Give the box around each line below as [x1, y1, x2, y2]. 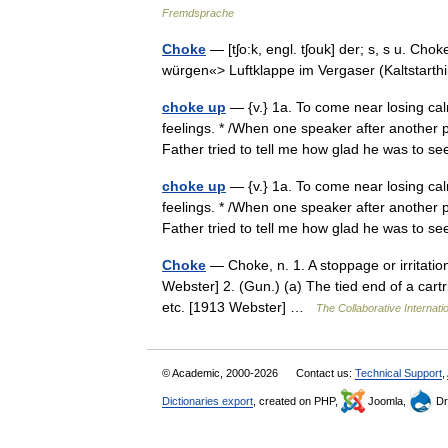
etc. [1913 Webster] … [162, 299, 316, 315]
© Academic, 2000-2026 [162, 367, 281, 379]
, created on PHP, [253, 395, 341, 407]
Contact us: [296, 367, 355, 379]
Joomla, [365, 395, 409, 407]
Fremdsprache [162, 7, 234, 19]
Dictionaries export [162, 395, 253, 407]
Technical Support [355, 367, 442, 379]
